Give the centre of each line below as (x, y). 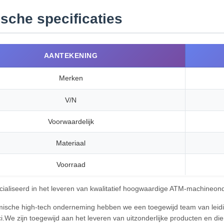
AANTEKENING (71, 55)
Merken (71, 78)
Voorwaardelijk (71, 121)
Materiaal (71, 143)
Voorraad (71, 164)
